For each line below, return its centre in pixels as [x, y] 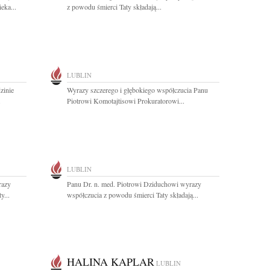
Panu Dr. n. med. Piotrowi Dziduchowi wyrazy [134, 184]
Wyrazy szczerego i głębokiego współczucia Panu [137, 90]
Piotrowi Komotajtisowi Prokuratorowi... [126, 101]
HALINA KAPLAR [111, 262]
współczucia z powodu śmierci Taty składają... [133, 195]
